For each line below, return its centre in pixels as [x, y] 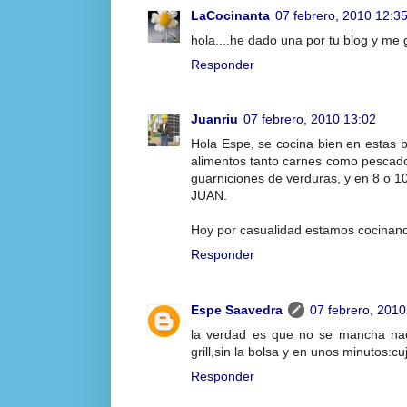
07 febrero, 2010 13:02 [310, 119]
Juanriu [214, 119]
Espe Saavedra [237, 309]
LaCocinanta [230, 15]
